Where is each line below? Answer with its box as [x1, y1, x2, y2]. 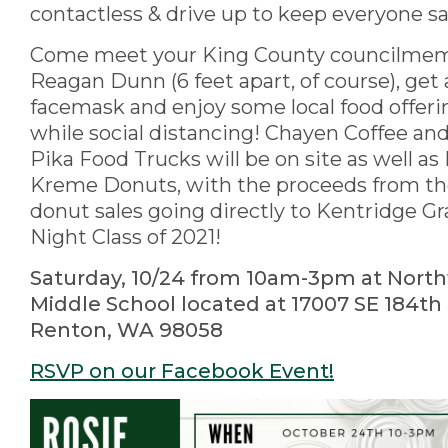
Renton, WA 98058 [30, 317, 223, 342]
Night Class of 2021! [30, 224, 231, 249]
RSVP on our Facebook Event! [30, 358, 334, 383]
